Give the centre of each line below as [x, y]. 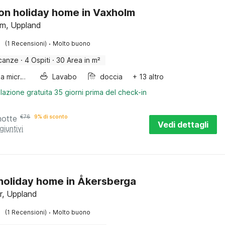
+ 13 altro [148, 77]
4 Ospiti [38, 60]
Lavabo [65, 77]
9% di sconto [51, 117]
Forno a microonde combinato [23, 77]
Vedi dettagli [183, 125]
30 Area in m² [79, 60]
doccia [111, 77]
